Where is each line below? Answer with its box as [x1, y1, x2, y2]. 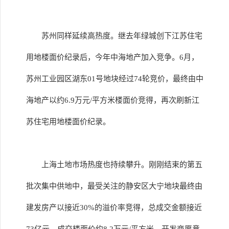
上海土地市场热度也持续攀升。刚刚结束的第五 [41, 161, 202, 169]
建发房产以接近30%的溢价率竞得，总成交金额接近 [26, 203, 202, 212]
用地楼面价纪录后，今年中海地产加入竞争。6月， [26, 53, 199, 61]
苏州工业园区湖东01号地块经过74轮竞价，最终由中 [26, 75, 203, 83]
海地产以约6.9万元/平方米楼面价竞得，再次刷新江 [26, 96, 199, 104]
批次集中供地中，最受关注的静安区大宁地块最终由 [26, 182, 202, 190]
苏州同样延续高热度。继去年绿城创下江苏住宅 [41, 32, 202, 40]
